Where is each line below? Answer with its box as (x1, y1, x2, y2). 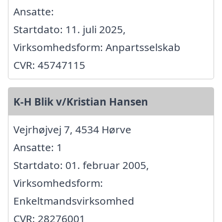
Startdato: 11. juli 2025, (13, 22, 126, 37)
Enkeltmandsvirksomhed (13, 194, 134, 208)
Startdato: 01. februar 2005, (13, 158, 149, 172)
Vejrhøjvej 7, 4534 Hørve (13, 122, 131, 137)
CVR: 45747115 (13, 58, 85, 72)
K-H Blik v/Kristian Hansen (13, 95, 148, 109)
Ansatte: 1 (13, 140, 62, 155)
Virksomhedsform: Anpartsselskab (13, 40, 180, 55)
